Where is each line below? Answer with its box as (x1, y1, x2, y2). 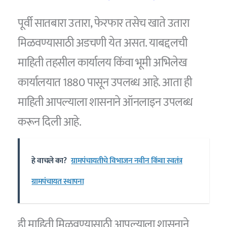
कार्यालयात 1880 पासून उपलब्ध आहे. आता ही (18, 73, 192, 93)
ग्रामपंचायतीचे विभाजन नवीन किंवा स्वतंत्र (71, 154, 182, 168)
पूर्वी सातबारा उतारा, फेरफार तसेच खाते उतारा (18, 14, 190, 33)
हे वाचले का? (31, 154, 67, 168)
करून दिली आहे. (18, 112, 82, 132)
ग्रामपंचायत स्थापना (31, 174, 84, 188)
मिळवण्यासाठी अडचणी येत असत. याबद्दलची (18, 33, 187, 53)
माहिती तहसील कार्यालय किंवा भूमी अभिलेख (18, 53, 187, 73)
